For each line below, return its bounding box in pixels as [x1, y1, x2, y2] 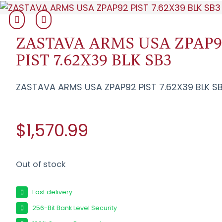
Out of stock [16, 159, 66, 170]
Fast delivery [32, 187, 73, 196]
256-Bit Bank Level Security [32, 203, 117, 212]
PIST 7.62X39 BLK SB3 [16, 50, 172, 70]
